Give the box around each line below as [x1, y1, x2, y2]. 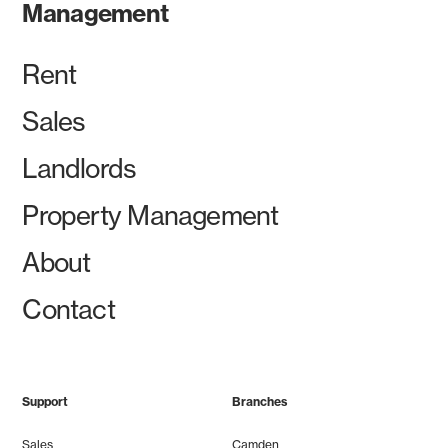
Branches [232, 394, 287, 410]
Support [22, 394, 69, 410]
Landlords [22, 153, 137, 185]
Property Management [22, 200, 279, 232]
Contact [22, 294, 115, 326]
